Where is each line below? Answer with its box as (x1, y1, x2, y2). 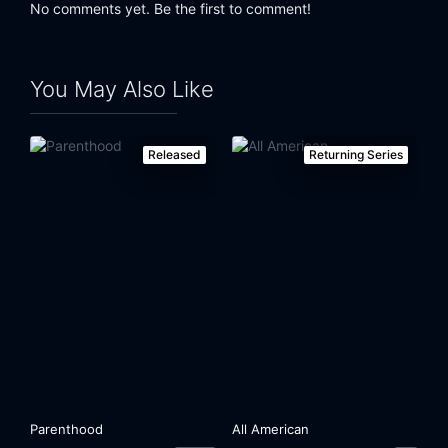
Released (147, 147, 201, 163)
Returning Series (308, 147, 403, 163)
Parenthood (30, 420, 104, 437)
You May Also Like (30, 76, 214, 103)
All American (232, 420, 310, 437)
